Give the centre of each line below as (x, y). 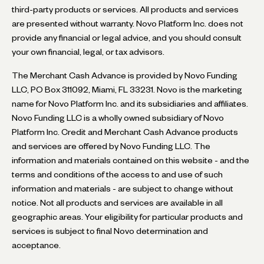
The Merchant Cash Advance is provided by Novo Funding (125, 75)
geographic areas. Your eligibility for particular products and (127, 217)
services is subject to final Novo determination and (110, 231)
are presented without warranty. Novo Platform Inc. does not (128, 23)
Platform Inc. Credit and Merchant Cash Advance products (125, 132)
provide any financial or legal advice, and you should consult (127, 37)
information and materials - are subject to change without (123, 188)
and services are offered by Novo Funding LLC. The (111, 146)
